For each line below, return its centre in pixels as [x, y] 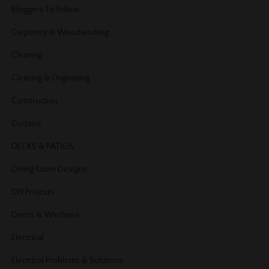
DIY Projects [33, 192]
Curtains [27, 123]
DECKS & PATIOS [43, 146]
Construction [35, 101]
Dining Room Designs [50, 169]
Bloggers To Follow [46, 9]
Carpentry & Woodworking [60, 32]
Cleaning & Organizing [51, 78]
